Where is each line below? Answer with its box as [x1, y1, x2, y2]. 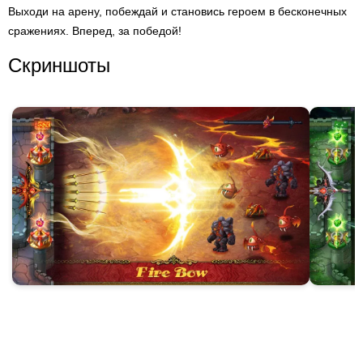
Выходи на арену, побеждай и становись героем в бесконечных [8, 5, 347, 18]
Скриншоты [8, 54, 110, 76]
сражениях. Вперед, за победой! [8, 24, 181, 37]
